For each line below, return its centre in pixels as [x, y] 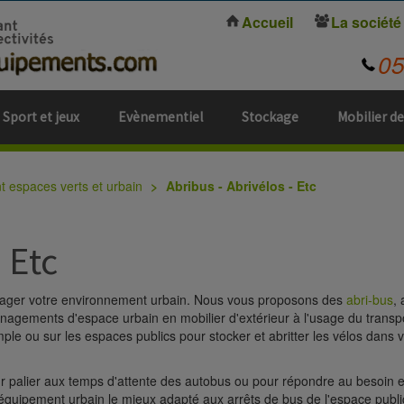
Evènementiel [161, 117]
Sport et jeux [41, 117]
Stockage [270, 117]
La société [366, 22]
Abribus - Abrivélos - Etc [241, 186]
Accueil [268, 22]
